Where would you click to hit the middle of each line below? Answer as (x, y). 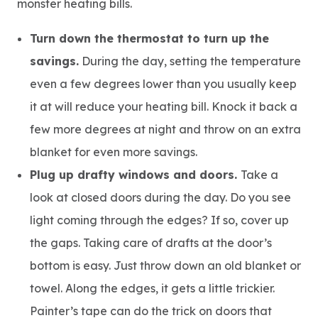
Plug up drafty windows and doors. (135, 175)
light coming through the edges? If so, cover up (159, 220)
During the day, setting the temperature (190, 61)
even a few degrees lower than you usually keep (163, 84)
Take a (259, 175)
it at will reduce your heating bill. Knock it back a (164, 106)
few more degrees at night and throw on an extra (165, 129)
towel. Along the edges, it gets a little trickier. (152, 288)
